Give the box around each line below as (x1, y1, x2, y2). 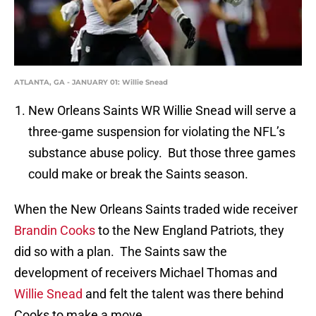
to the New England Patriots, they (95, 223, 284, 238)
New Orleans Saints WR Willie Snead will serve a (28, 103, 296, 119)
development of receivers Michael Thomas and (14, 265, 277, 281)
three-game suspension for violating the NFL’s (28, 124, 285, 140)
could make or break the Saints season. (28, 166, 248, 182)
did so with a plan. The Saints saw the (14, 244, 227, 260)
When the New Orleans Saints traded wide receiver (14, 202, 298, 217)
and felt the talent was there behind (83, 286, 284, 302)
